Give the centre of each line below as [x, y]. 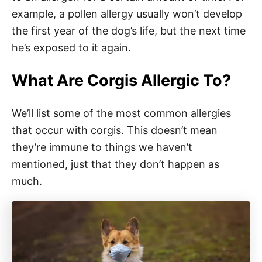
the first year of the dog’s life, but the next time [129, 30]
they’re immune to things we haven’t [102, 147]
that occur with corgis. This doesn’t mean [115, 130]
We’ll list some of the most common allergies [121, 113]
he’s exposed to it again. [73, 47]
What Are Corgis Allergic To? [121, 80]
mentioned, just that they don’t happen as [116, 164]
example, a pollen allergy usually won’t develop [127, 13]
